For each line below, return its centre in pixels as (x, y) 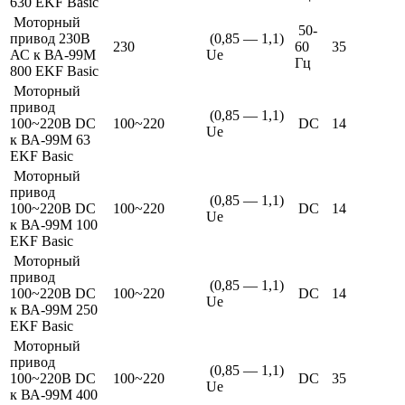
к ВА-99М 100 (54, 225)
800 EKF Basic (54, 71)
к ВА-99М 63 (50, 140)
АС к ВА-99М (53, 55)
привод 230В (50, 38)
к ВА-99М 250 (54, 310)
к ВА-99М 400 (54, 395)
